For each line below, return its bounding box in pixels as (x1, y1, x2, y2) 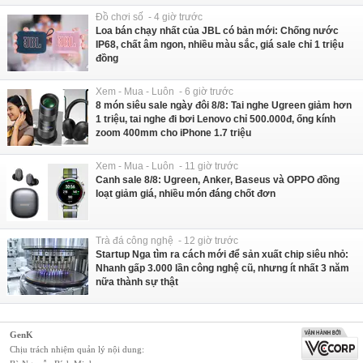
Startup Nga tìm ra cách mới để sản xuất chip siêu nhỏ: (96, 249, 348, 261)
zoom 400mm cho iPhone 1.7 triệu (96, 127, 251, 139)
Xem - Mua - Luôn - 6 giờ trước (96, 86, 233, 98)
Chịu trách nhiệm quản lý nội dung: (10, 344, 144, 355)
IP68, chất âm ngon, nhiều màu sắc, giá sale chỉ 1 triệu (96, 39, 344, 51)
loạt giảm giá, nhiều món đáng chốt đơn (96, 188, 275, 200)
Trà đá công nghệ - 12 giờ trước (96, 235, 238, 247)
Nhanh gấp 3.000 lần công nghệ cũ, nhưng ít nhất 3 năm (96, 263, 349, 275)
